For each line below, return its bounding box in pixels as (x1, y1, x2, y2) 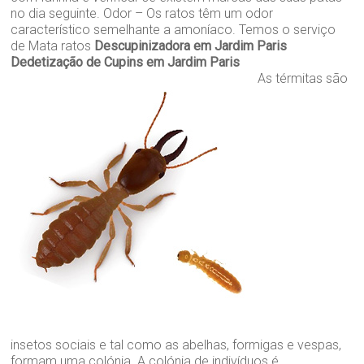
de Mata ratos (11, 38, 95, 54)
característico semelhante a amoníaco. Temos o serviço (11, 22, 336, 38)
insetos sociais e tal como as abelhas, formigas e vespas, (11, 337, 342, 353)
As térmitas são (254, 71, 349, 87)
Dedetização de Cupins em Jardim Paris (11, 54, 240, 71)
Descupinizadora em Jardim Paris (94, 38, 288, 54)
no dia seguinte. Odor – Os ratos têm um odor (11, 6, 274, 22)
